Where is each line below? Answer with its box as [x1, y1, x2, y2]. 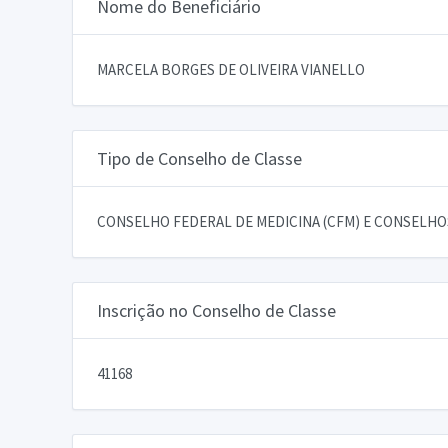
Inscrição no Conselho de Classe [97, 298, 336, 322]
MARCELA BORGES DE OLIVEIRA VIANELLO [97, 59, 365, 79]
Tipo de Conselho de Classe [97, 146, 302, 170]
